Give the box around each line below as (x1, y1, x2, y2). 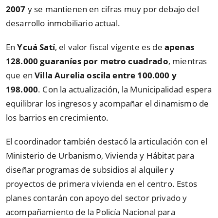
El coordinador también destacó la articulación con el (6, 135, 208, 147)
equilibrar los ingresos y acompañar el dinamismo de (6, 98, 209, 109)
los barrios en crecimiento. (6, 112, 109, 124)
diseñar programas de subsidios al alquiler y (6, 163, 175, 175)
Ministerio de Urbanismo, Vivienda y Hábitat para (6, 149, 194, 161)
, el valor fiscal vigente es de (54, 41, 164, 53)
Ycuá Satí (17, 41, 55, 53)
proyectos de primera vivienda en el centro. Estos (6, 178, 197, 189)
